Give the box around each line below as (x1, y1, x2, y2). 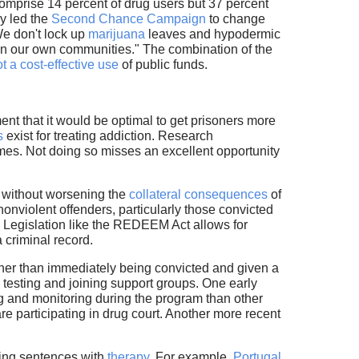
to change (205, 12, 265, 26)
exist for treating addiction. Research (2, 129, 213, 143)
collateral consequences (128, 188, 268, 202)
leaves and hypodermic (144, 27, 280, 42)
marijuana (87, 27, 145, 42)
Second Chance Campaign (50, 12, 206, 26)
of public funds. (118, 58, 211, 72)
